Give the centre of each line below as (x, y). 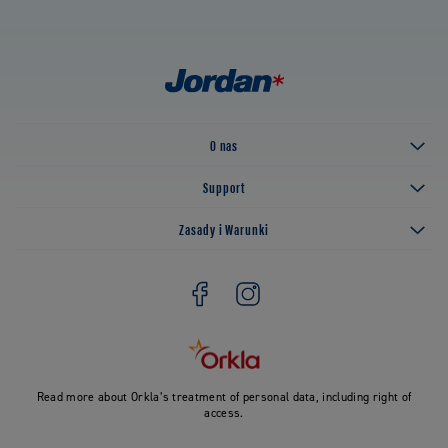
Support (224, 187)
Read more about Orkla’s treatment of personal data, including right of (224, 397)
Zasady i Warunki (224, 229)
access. (224, 413)
